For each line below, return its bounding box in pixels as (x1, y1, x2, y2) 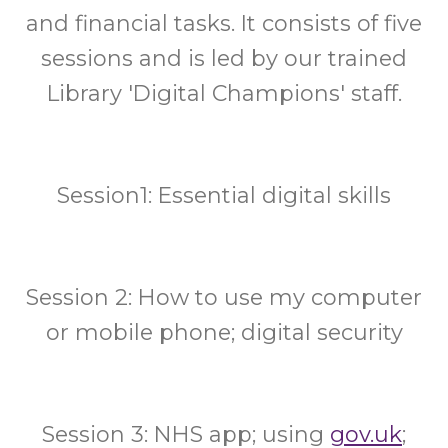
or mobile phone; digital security (45, 319, 403, 346)
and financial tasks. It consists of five (26, 10, 422, 37)
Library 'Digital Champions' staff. (46, 80, 402, 107)
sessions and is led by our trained (41, 45, 407, 72)
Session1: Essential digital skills (57, 182, 391, 209)
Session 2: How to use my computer (26, 284, 422, 311)
